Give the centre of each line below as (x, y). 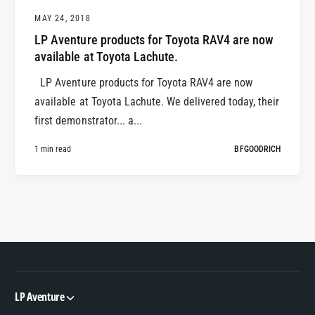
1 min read (53, 149)
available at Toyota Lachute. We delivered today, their (157, 101)
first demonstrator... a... (88, 120)
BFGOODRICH (257, 149)
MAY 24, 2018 (63, 18)
